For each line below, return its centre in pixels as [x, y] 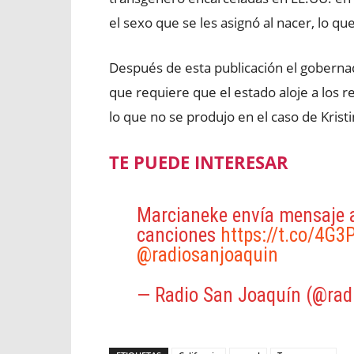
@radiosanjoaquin [207, 255]
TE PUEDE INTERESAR [199, 162]
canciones [178, 235]
